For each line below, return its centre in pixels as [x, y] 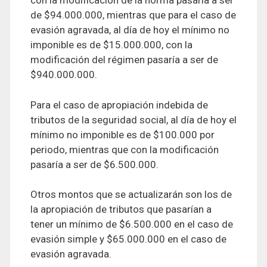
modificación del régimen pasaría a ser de [124, 60]
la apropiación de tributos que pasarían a [121, 209]
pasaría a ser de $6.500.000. [94, 164]
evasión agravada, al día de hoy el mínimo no [130, 30]
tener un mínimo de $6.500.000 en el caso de [132, 224]
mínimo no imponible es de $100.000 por [122, 134]
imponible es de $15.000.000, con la [111, 45]
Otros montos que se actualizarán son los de [131, 195]
